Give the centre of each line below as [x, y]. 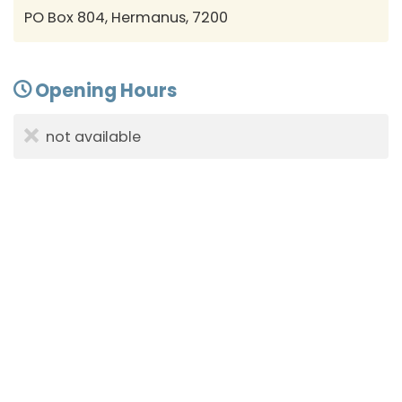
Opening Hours [104, 90]
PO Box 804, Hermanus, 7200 [127, 18]
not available [94, 136]
